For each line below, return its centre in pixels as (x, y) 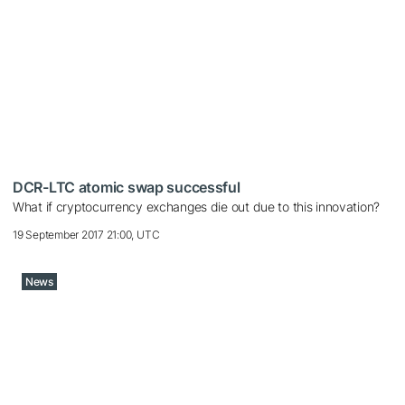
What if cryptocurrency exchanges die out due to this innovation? (197, 207)
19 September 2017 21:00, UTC (86, 235)
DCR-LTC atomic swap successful (127, 188)
